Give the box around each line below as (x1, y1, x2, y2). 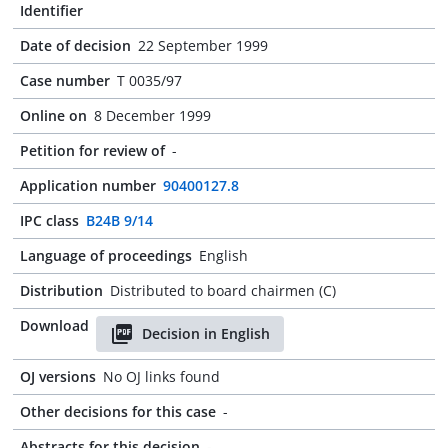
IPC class (20, 211, 79, 230)
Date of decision (20, 36, 131, 55)
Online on (20, 106, 87, 125)
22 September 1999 (138, 36, 268, 55)
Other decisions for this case (20, 402, 216, 421)
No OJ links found (103, 367, 220, 386)
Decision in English (142, 324, 270, 343)
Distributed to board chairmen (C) (110, 281, 336, 300)
